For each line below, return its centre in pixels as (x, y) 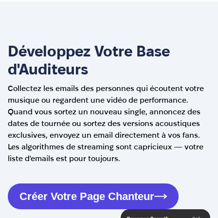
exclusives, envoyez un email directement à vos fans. (104, 135)
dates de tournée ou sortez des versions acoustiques (104, 123)
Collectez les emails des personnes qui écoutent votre (106, 88)
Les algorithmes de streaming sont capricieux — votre (106, 147)
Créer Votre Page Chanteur (87, 197)
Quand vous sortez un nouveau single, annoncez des (104, 112)
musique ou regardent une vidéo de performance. (98, 100)
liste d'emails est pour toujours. (64, 158)
